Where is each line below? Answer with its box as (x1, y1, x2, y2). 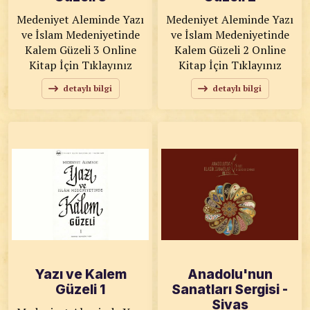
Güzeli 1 (55, 282, 105, 298)
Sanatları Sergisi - (172, 282, 288, 298)
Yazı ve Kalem (34, 266, 127, 282)
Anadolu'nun (187, 266, 273, 282)
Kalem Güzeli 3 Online (24, 42, 102, 57)
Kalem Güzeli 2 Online (174, 42, 252, 57)
